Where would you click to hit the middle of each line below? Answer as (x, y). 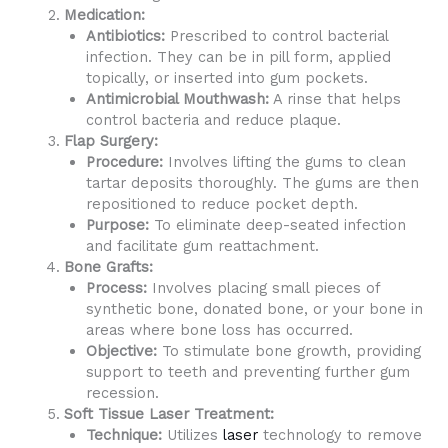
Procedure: (124, 162)
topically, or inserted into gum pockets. (226, 78)
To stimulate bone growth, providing (288, 351)
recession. (122, 393)
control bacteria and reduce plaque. (213, 120)
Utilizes (192, 435)
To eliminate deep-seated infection (277, 225)
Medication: (104, 15)
